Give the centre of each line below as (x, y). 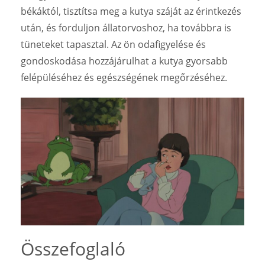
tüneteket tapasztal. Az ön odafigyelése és (113, 44)
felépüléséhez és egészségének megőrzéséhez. (124, 77)
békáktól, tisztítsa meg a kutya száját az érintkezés (131, 11)
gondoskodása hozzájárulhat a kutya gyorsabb (124, 61)
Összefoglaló (73, 248)
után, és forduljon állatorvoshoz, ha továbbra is (126, 28)
